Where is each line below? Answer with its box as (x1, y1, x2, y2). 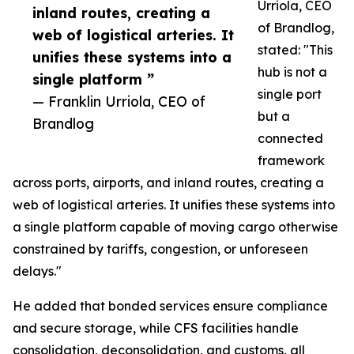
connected (258, 130, 323, 146)
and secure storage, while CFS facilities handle (13, 320, 299, 336)
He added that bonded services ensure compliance (13, 298, 328, 314)
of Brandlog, (258, 20, 334, 36)
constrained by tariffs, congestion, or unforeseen (13, 241, 308, 257)
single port (258, 86, 322, 102)
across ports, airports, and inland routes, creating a (13, 175, 324, 190)
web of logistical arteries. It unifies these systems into (13, 197, 335, 213)
